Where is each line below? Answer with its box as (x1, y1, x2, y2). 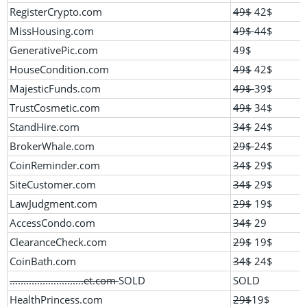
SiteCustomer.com (10, 177, 96, 191)
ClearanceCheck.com (10, 234, 107, 249)
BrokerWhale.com (10, 138, 95, 153)
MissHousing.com (10, 23, 94, 38)
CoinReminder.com (10, 158, 100, 172)
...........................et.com (10, 273, 119, 287)
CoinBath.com (10, 254, 76, 268)
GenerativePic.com (10, 42, 98, 57)
